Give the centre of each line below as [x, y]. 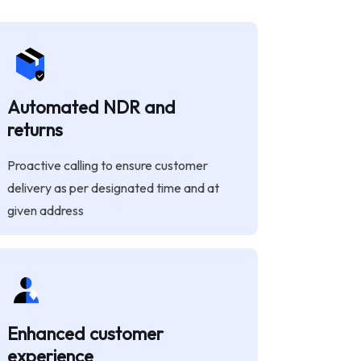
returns [35, 130]
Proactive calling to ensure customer [107, 165]
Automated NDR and [91, 107]
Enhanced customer [85, 334]
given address [45, 210]
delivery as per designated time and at [113, 188]
